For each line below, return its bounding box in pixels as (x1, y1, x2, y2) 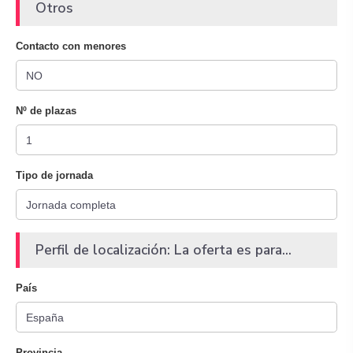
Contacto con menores (16, 40, 126, 52)
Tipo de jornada (16, 169, 93, 181)
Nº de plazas (16, 105, 76, 117)
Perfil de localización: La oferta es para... (35, 240, 292, 259)
